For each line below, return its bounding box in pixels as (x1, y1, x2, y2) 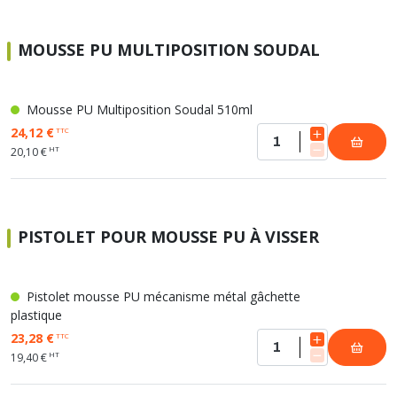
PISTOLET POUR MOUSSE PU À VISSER (18, 226, 319, 247)
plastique (11, 307, 62, 323)
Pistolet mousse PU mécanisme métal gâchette (23, 288, 300, 305)
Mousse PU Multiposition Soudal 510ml (23, 101, 253, 118)
